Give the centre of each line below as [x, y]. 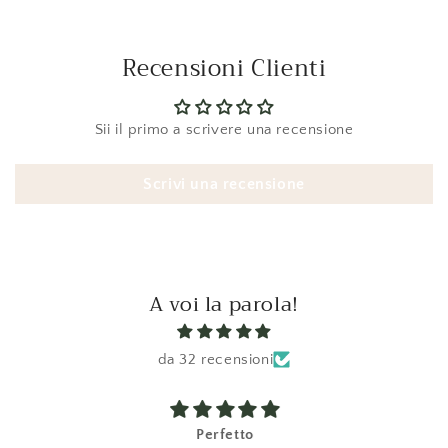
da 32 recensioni [215, 360]
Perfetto [224, 435]
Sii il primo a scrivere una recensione [224, 130]
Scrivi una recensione [224, 184]
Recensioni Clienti [224, 69]
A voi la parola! [224, 305]
